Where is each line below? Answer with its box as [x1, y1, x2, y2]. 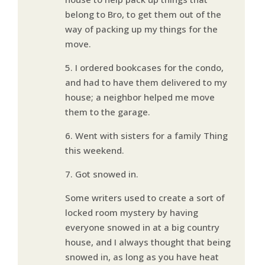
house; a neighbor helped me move [64, 91, 215, 103]
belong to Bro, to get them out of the [64, 8, 221, 20]
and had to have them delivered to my [64, 76, 227, 88]
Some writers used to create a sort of [64, 191, 225, 203]
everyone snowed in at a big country [64, 221, 219, 233]
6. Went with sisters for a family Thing [64, 129, 228, 141]
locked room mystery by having [64, 206, 198, 218]
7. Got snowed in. [64, 167, 138, 180]
